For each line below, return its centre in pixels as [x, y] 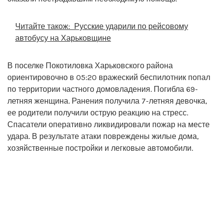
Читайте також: [43, 26]
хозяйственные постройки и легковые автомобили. [100, 148]
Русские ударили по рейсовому [131, 26]
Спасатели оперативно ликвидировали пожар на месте [109, 124]
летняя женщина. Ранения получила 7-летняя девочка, [107, 101]
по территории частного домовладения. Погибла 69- [103, 89]
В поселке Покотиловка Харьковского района [90, 65]
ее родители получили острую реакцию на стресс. [98, 112]
